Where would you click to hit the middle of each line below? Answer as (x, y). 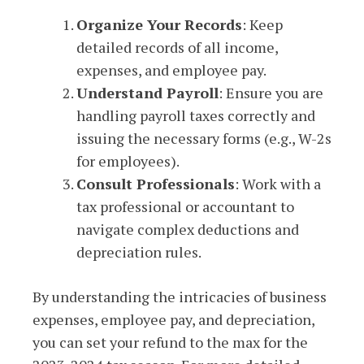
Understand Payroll (147, 92)
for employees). (128, 160)
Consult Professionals (156, 183)
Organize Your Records (159, 24)
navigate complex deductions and (188, 229)
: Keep (262, 24)
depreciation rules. (139, 251)
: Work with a (278, 183)
